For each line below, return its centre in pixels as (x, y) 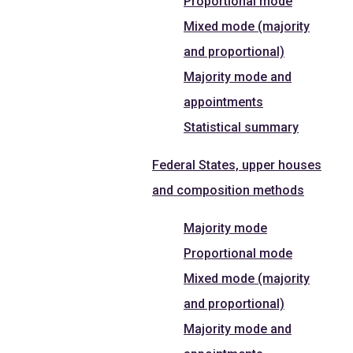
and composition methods (228, 190)
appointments (223, 102)
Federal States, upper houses (237, 165)
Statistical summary (241, 127)
